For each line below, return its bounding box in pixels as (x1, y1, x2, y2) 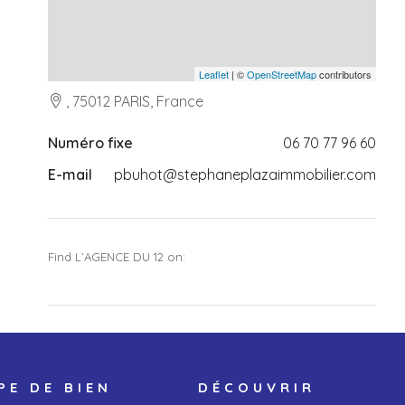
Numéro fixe (48, 134, 133, 152)
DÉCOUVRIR (197, 379, 316, 396)
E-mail (48, 165, 92, 184)
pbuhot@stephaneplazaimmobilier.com (114, 165, 376, 184)
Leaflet (199, 67, 229, 81)
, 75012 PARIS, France (62, 92, 203, 110)
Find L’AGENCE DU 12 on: (48, 250, 185, 264)
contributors (316, 67, 372, 81)
